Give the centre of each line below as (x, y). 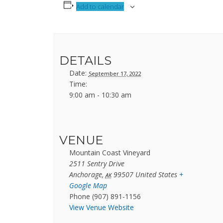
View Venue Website (101, 208)
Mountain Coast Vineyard (110, 153)
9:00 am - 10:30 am (100, 95)
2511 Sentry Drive (97, 164)
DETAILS (85, 61)
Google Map (88, 186)
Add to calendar (100, 7)
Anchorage (85, 175)
